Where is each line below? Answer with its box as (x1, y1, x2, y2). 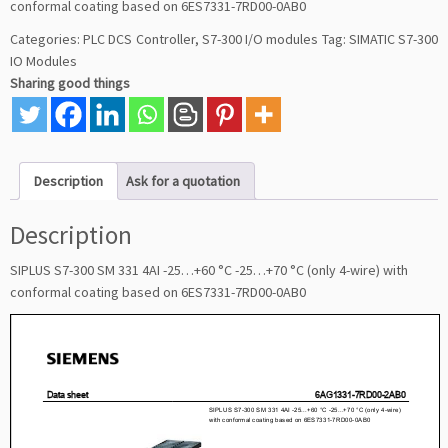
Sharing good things (10, 74, 130, 92)
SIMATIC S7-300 (348, 30, 439, 48)
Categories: (10, 30, 84, 48)
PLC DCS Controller (83, 30, 195, 48)
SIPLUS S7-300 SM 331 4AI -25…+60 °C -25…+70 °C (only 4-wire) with (10, 260, 408, 279)
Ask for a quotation (126, 172, 240, 190)
